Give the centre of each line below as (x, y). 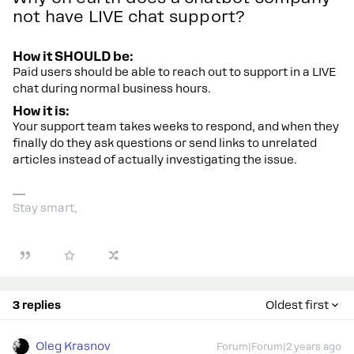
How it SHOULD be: (75, 56)
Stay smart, (45, 208)
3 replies (37, 305)
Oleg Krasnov (73, 346)
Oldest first (297, 305)
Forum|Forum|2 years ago (279, 347)
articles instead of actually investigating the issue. (156, 160)
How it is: (43, 111)
